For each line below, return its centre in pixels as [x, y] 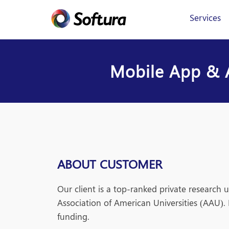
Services [205, 18]
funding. [73, 216]
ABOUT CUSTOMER [110, 163]
